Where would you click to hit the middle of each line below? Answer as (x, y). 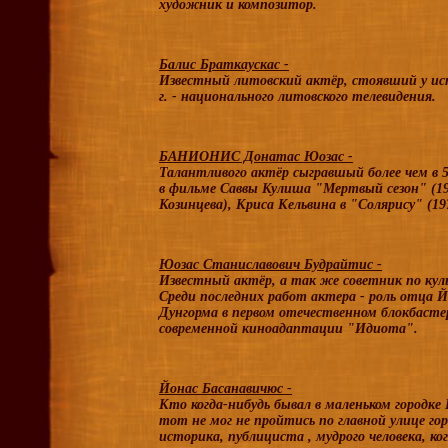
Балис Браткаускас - (224, 64)
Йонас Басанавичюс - (225, 388)
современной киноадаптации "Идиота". (288, 328)
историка (189, 436)
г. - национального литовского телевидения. (297, 96)
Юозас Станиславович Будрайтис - (270, 264)
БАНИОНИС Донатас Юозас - (256, 156)
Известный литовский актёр (251, 80)
